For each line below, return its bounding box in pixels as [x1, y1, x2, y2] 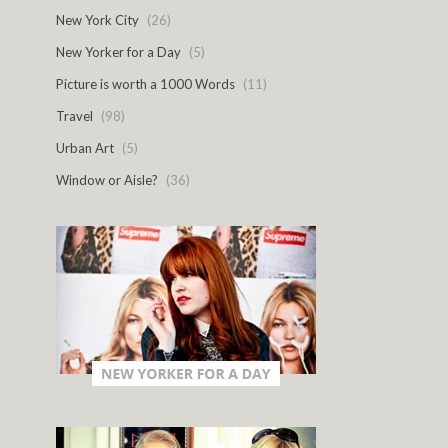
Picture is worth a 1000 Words [56, 75, 235, 92]
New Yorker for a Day [56, 43, 181, 60]
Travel [56, 107, 93, 124]
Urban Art [56, 139, 114, 156]
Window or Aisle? [56, 171, 158, 188]
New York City [56, 11, 139, 28]
